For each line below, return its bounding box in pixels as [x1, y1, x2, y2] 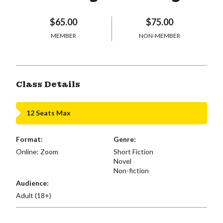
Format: [16, 134, 43, 143]
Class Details [16, 79, 80, 90]
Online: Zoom [16, 147, 58, 156]
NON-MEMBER [138, 31, 180, 39]
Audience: [16, 178, 49, 187]
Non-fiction [113, 166, 149, 175]
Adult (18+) [16, 191, 51, 200]
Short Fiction [113, 147, 153, 156]
